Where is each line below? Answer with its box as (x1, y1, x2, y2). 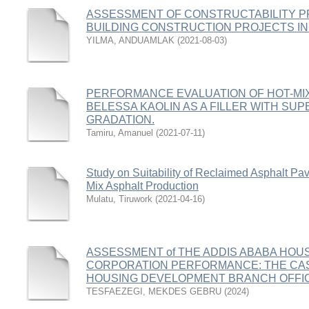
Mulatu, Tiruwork (86, 194, 152, 204)
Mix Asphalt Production (86, 180, 199, 192)
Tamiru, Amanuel (86, 128, 153, 138)
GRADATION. (86, 114, 154, 126)
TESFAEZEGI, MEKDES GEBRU (86, 286, 221, 297)
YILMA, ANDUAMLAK (86, 35, 175, 46)
